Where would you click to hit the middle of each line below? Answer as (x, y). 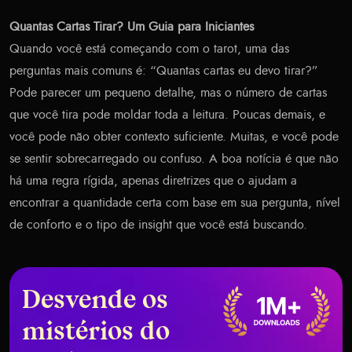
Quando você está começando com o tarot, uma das (149, 49)
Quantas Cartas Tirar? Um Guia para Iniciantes (132, 27)
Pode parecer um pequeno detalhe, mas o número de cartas (168, 93)
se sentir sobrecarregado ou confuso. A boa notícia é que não (174, 159)
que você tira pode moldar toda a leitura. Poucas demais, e (167, 115)
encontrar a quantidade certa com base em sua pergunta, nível (175, 203)
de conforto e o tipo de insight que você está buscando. (158, 225)
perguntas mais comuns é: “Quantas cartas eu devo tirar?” (164, 71)
